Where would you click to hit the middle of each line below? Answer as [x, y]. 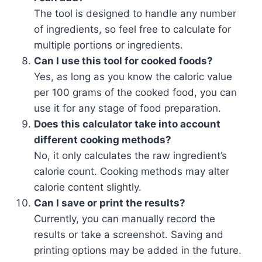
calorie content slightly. [88, 187]
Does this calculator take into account [127, 124]
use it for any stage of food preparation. [127, 108]
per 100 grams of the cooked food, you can [135, 92]
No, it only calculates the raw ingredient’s [130, 156]
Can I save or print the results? [110, 203]
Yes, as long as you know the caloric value [133, 77]
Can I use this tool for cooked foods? [123, 61]
